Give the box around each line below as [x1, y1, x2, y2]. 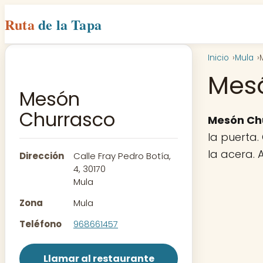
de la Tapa [38, 14, 102, 35]
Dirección [19, 150, 64, 163]
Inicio [208, 52, 229, 63]
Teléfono [19, 218, 62, 231]
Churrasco [19, 106, 115, 133]
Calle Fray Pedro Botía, [73, 150, 171, 163]
